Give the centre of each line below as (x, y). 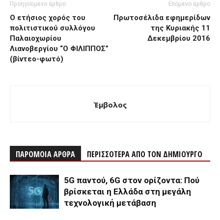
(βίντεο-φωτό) (37, 59)
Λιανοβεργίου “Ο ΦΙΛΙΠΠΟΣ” (59, 49)
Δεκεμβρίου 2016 (179, 38)
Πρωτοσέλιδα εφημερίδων (162, 18)
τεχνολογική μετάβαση (110, 203)
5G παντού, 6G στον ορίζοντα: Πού (132, 180)
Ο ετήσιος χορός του (48, 18)
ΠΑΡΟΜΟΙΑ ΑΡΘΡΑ (45, 154)
